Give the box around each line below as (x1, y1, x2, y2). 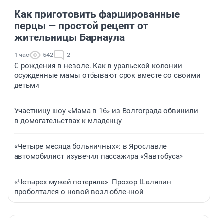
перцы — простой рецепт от (14, 20, 148, 32)
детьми (14, 81, 39, 90)
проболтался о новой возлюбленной (14, 187, 144, 197)
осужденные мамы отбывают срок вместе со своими (14, 71, 200, 80)
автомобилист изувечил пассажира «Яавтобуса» (14, 152, 183, 161)
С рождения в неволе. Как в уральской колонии (14, 61, 182, 71)
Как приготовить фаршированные (14, 8, 180, 20)
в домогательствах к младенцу (14, 116, 122, 126)
